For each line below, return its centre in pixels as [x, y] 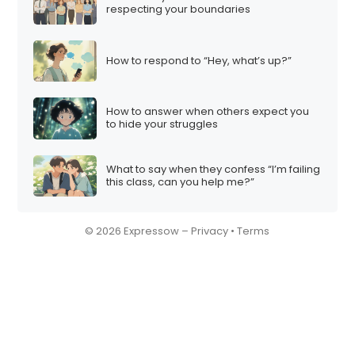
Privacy [210, 231]
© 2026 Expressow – [138, 231]
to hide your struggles [162, 124]
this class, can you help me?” [181, 181]
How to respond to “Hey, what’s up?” [199, 60]
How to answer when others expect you [208, 112]
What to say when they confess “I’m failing [214, 169]
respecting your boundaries [179, 10]
